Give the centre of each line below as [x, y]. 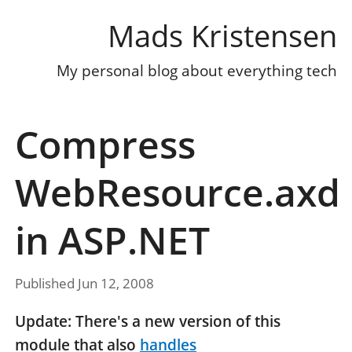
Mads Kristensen [222, 36]
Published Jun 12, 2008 [84, 284]
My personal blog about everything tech [197, 71]
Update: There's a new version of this [148, 322]
